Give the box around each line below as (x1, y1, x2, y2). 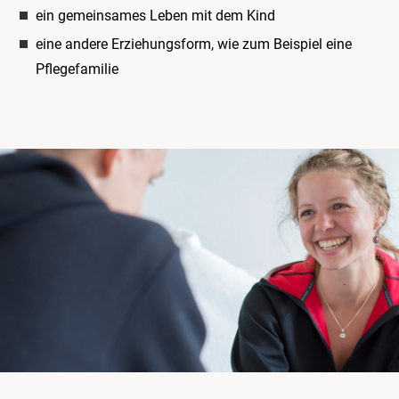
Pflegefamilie (36, 61, 118, 77)
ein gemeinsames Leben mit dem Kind (36, 7, 275, 24)
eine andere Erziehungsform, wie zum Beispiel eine (36, 36, 352, 53)
